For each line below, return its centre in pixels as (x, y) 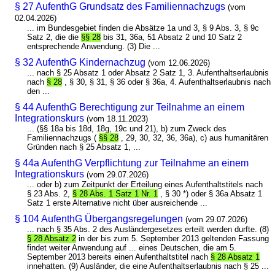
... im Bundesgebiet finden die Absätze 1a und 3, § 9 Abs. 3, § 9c (143, 28)
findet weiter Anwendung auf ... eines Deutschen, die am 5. (132, 247)
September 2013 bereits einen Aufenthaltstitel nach (119, 257)
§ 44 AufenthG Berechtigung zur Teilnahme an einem (130, 107)
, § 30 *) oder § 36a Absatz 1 (210, 193)
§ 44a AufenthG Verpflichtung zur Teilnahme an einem (132, 163)
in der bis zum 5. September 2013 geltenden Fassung (173, 238)
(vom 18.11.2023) (118, 118)
